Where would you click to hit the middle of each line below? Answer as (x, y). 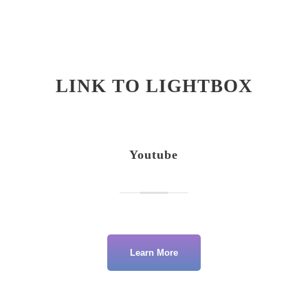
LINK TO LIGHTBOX (154, 86)
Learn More (154, 252)
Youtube (154, 155)
